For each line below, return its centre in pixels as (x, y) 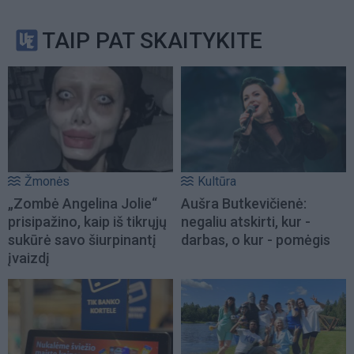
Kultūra (217, 182)
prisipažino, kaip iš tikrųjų (87, 222)
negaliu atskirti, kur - (246, 222)
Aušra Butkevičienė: (244, 204)
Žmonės (47, 182)
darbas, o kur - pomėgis (256, 240)
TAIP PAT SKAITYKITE (152, 40)
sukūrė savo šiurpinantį (82, 240)
